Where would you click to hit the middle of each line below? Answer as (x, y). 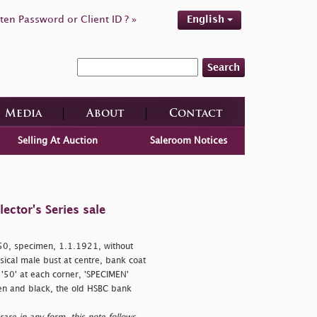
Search (224, 67)
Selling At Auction (57, 140)
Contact (196, 114)
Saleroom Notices (189, 140)
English (207, 19)
